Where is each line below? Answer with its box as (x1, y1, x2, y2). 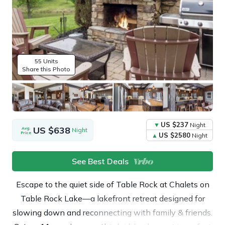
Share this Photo (22, 65, 70, 73)
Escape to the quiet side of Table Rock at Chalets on (16, 179, 209, 190)
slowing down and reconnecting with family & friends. (13, 207, 212, 218)
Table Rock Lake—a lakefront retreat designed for (20, 193, 205, 204)
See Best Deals (71, 156, 129, 166)
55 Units (43, 57, 58, 65)
